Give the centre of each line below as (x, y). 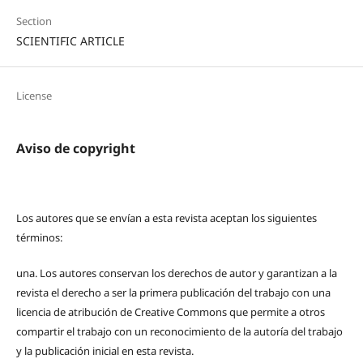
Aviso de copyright (75, 148)
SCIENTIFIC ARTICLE (70, 41)
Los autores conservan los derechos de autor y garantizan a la (188, 273)
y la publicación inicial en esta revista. (105, 350)
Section (34, 21)
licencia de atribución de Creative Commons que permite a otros (170, 312)
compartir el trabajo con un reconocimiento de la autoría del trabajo (179, 331)
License (34, 95)
